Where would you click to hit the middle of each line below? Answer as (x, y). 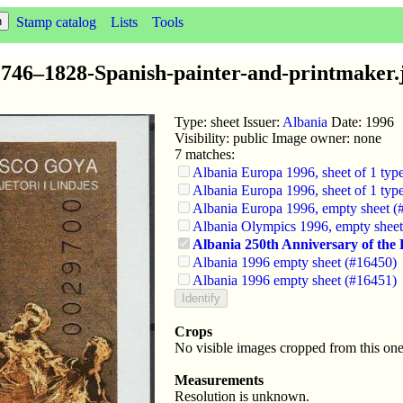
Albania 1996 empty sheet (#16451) (295, 280)
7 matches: (205, 154)
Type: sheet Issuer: (228, 121)
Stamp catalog (56, 22)
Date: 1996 (361, 121)
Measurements (219, 380)
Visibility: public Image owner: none (278, 138)
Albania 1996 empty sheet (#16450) (295, 262)
